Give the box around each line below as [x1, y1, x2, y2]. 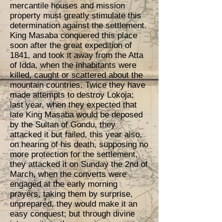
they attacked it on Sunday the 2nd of [10, 160, 148, 169]
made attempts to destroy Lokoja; [10, 90, 134, 100]
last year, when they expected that [10, 100, 137, 110]
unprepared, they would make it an [10, 199, 137, 209]
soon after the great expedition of [10, 41, 132, 50]
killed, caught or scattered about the [10, 70, 143, 80]
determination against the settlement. [10, 21, 147, 30]
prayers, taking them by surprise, [10, 189, 133, 199]
